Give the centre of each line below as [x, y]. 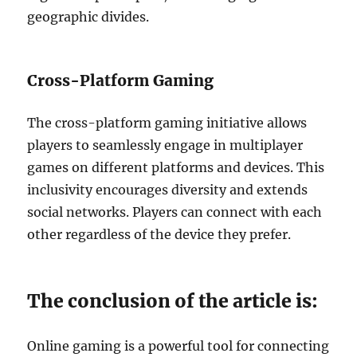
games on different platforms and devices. [161, 167]
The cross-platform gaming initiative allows [167, 123]
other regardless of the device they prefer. [159, 234]
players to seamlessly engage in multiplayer [165, 145]
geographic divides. [88, 17]
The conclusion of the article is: [173, 301]
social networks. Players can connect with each [175, 212]
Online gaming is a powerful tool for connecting [178, 346]
